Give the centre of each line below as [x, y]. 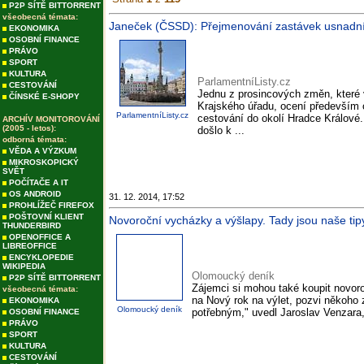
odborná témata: [35, 139]
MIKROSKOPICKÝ [44, 162]
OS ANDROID [35, 194]
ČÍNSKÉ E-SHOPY [44, 96]
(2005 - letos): [29, 128]
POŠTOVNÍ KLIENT [46, 217]
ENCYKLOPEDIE [41, 257]
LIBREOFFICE [30, 246]
